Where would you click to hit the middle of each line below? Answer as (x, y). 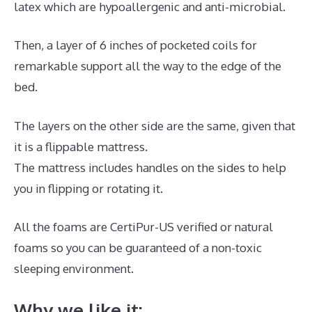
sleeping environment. (74, 269)
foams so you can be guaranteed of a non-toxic (138, 248)
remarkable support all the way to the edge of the (148, 66)
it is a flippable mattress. (81, 146)
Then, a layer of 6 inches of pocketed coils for (135, 45)
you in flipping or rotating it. (88, 188)
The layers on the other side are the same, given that (155, 125)
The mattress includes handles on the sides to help (150, 167)
